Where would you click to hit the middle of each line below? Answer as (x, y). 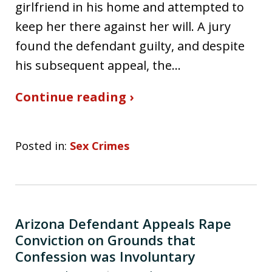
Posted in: (41, 145)
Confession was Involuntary (105, 256)
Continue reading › (74, 97)
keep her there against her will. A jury (123, 26)
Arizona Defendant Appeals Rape (123, 223)
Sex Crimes (100, 145)
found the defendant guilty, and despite (130, 46)
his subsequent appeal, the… (98, 65)
